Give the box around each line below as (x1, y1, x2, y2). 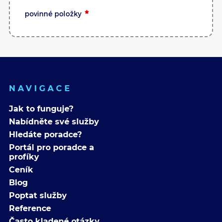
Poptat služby (9, 190, 67, 200)
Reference (9, 203, 51, 213)
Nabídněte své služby (9, 116, 99, 126)
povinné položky (25, 9, 81, 18)
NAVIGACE (9, 83, 72, 93)
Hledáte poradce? (9, 129, 82, 139)
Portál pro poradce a (9, 142, 94, 152)
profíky (9, 152, 39, 162)
